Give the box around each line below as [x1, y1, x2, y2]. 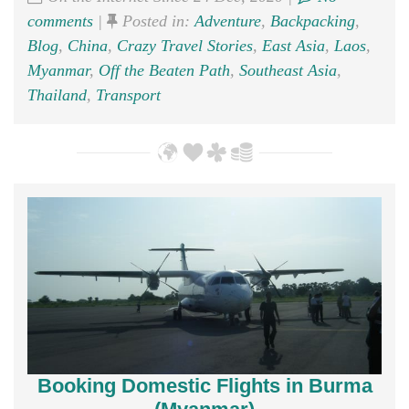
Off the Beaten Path [99, 60, 230, 79]
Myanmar [27, 60, 89, 79]
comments [27, 11, 93, 30]
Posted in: [118, 11, 194, 30]
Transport [96, 85, 161, 104]
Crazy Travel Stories [117, 36, 253, 55]
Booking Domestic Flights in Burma [37, 373, 372, 397]
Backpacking [270, 11, 355, 30]
